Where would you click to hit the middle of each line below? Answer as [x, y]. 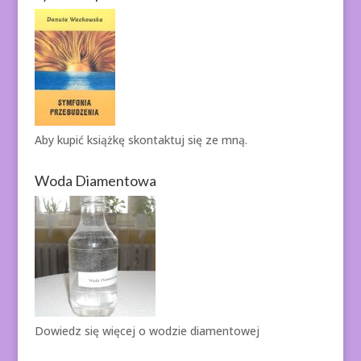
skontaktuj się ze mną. [187, 140]
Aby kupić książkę [81, 140]
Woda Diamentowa [95, 181]
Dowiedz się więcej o [91, 331]
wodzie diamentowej [204, 331]
